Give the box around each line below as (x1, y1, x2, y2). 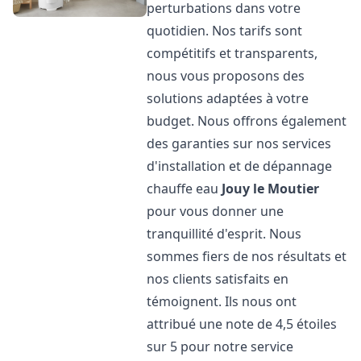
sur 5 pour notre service (147, 338, 294, 355)
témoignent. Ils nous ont (147, 293, 297, 310)
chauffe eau (147, 180, 222, 197)
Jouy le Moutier (222, 180, 320, 197)
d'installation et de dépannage (147, 157, 333, 175)
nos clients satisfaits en (147, 270, 289, 288)
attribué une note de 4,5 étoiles (147, 315, 338, 333)
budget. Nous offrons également (147, 112, 347, 130)
